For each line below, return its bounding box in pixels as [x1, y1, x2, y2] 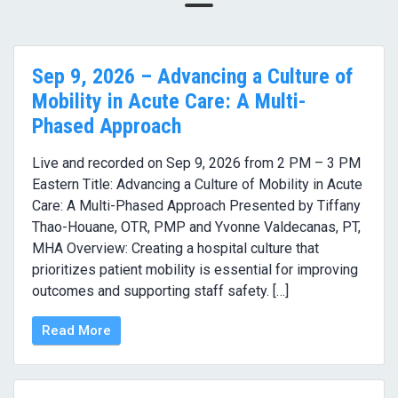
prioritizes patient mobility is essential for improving [32, 261, 358, 279]
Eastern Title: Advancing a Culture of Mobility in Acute [32, 176, 362, 194]
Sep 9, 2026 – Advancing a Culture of [32, 64, 353, 90]
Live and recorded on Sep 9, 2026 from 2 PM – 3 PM [32, 155, 361, 172]
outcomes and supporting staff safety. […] [32, 283, 289, 300]
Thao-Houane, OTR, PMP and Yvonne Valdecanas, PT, [32, 219, 361, 236]
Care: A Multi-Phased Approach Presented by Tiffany [32, 197, 361, 215]
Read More [42, 322, 111, 339]
